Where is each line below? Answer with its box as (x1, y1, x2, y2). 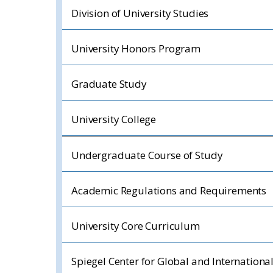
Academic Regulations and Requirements (71, 183, 267, 197)
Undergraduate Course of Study (71, 148, 223, 162)
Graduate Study (71, 77, 147, 91)
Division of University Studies (71, 6, 209, 20)
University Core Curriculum (71, 219, 200, 233)
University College (71, 112, 157, 126)
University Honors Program (71, 41, 200, 55)
